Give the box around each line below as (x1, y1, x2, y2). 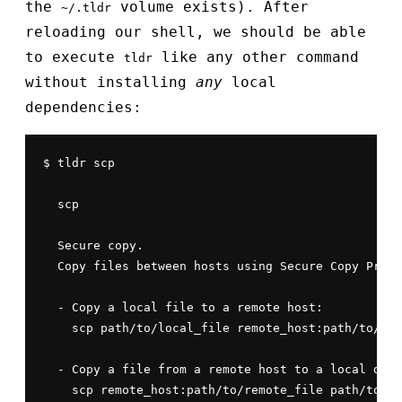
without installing (25, 74, 196, 92)
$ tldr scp (43, 156, 115, 170)
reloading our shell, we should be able (25, 23, 366, 41)
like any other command (153, 48, 359, 66)
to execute (25, 48, 124, 66)
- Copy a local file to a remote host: (43, 301, 323, 315)
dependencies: (25, 99, 142, 117)
